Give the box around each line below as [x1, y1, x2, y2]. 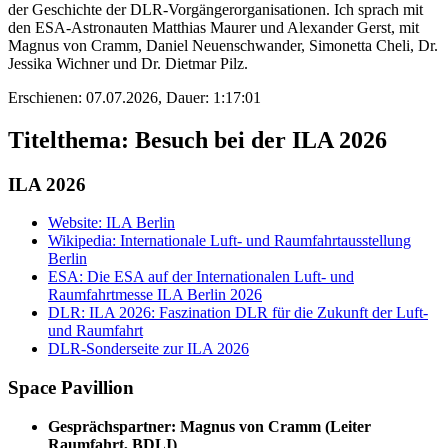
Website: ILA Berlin [48, 214, 175, 232]
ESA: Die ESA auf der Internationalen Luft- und [48, 268, 354, 286]
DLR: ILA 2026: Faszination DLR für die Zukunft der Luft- [48, 304, 428, 322]
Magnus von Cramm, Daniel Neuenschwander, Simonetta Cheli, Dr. [8, 36, 438, 54]
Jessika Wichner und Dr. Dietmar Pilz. [8, 54, 248, 72]
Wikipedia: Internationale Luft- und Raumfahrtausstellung [48, 232, 411, 250]
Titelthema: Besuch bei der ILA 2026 [8, 126, 387, 153]
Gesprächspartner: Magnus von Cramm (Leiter [48, 417, 371, 435]
